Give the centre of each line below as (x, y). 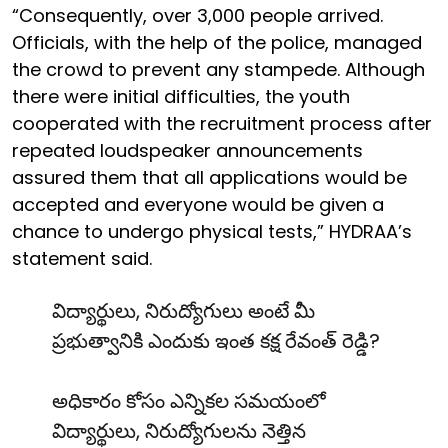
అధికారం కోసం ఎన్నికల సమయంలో (189, 401)
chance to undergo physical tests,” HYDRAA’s (212, 232)
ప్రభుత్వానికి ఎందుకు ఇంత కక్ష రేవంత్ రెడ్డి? (216, 341)
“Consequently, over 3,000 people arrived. (197, 16)
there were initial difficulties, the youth (181, 97)
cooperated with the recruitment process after (222, 124)
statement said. (84, 259)
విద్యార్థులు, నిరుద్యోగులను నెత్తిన (179, 431)
